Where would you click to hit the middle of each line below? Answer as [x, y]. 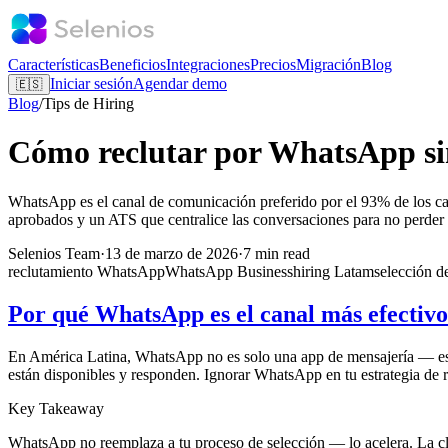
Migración [328, 64]
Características [53, 64]
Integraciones [208, 64]
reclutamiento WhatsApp [86, 271]
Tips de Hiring [88, 103]
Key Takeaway [56, 408]
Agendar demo [180, 83]
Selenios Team [54, 253]
